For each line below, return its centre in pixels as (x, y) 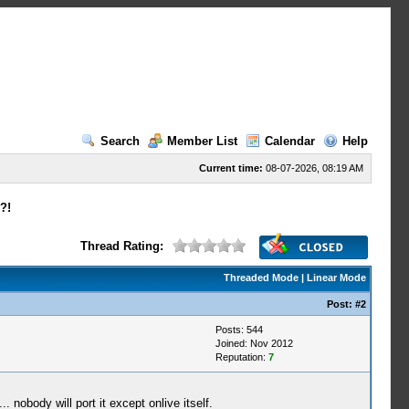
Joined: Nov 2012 (254, 343)
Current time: (231, 168)
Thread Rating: (121, 246)
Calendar (289, 141)
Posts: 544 (239, 330)
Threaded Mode (261, 278)
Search (120, 141)
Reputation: (241, 357)
